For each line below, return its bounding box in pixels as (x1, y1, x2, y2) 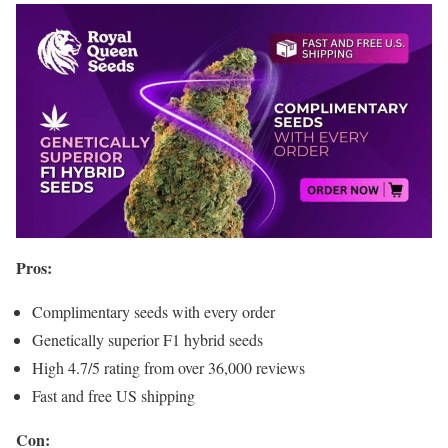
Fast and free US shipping (32, 385, 195, 407)
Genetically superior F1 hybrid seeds (32, 329, 263, 351)
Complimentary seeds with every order (32, 301, 275, 323)
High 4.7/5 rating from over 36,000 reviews (32, 357, 305, 379)
